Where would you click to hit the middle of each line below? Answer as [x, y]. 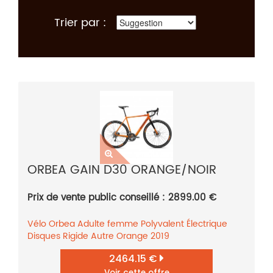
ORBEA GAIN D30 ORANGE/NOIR [122, 170]
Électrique [207, 224]
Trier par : [80, 23]
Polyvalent [162, 224]
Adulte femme [108, 224]
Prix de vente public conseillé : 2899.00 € [122, 197]
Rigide [76, 236]
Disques [44, 236]
